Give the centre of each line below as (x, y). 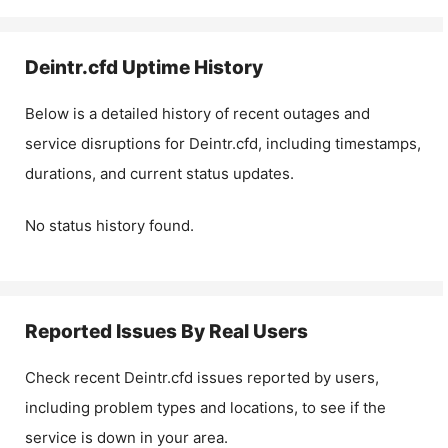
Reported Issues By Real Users (166, 331)
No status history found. (109, 225)
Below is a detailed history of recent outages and (197, 113)
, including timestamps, (339, 143)
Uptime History (190, 67)
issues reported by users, (286, 377)
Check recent (74, 377)
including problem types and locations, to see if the (205, 407)
